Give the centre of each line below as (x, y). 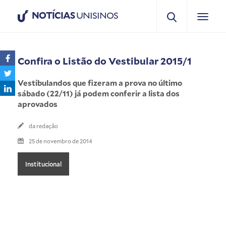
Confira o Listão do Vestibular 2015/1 (105, 61)
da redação (43, 126)
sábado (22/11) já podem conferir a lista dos (99, 93)
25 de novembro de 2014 (61, 141)
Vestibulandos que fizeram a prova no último (100, 82)
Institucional (43, 164)
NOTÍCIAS (53, 15)
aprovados (38, 104)
